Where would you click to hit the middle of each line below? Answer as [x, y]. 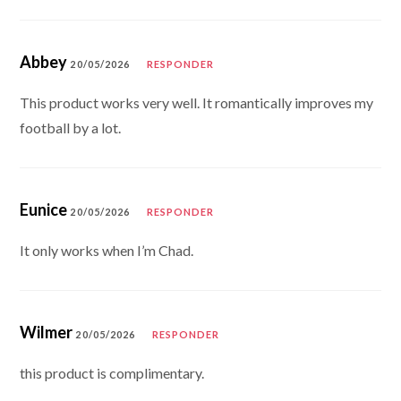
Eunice [44, 209]
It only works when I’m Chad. [107, 250]
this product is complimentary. [112, 372]
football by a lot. [71, 127]
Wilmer [47, 332]
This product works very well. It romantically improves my [197, 102]
